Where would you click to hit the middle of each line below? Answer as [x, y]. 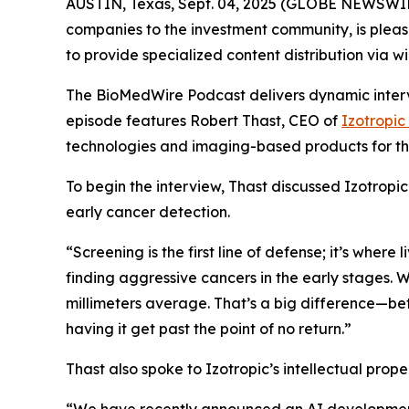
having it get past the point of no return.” [209, 329]
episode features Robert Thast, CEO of [204, 121]
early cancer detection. [148, 212]
